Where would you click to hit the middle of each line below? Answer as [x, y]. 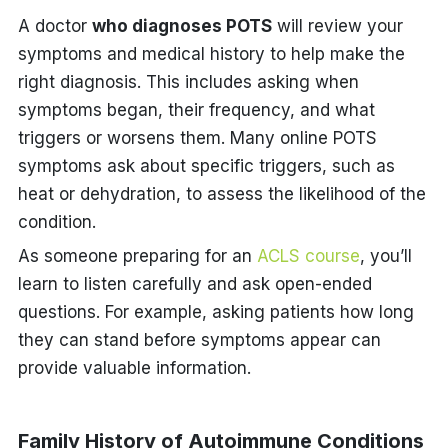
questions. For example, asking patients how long [215, 311]
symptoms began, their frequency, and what [196, 109]
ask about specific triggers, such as [248, 165]
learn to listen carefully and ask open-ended [194, 283]
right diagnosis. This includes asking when [188, 81]
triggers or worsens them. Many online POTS [197, 137]
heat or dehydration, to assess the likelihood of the [221, 193]
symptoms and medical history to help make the [211, 53]
